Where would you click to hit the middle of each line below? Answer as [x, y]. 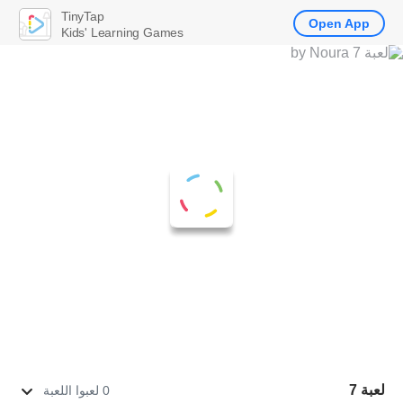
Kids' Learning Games [122, 32]
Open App [339, 23]
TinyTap [83, 16]
